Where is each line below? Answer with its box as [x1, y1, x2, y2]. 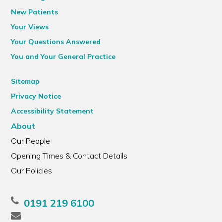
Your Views [11, 22, 49, 31]
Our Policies [11, 166, 53, 175]
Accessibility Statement [11, 107, 94, 115]
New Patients [11, 7, 58, 16]
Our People [11, 136, 51, 146]
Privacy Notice [11, 92, 61, 101]
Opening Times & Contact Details [11, 151, 128, 161]
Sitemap [11, 77, 40, 86]
